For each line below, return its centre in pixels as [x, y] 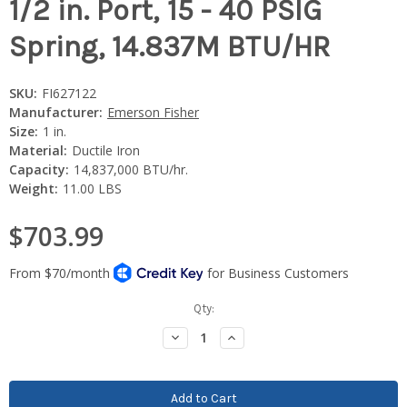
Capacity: [39, 169]
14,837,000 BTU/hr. [130, 169]
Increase [251, 336]
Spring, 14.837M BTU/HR [170, 47]
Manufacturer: [56, 112]
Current [29, 308]
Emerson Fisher [153, 112]
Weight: [34, 188]
